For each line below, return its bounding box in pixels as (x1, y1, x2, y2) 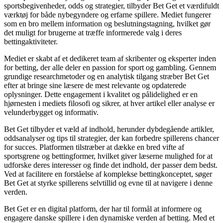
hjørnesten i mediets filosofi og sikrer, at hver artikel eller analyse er (4, 99, 215, 108)
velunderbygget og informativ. (4, 108, 99, 116)
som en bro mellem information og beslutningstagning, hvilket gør (4, 19, 211, 28)
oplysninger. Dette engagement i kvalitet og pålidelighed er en (4, 90, 198, 99)
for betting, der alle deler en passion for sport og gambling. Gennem (4, 63, 216, 72)
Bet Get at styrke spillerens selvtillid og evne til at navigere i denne (4, 178, 213, 187)
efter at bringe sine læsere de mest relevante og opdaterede (4, 81, 186, 90)
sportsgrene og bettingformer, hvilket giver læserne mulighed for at (4, 151, 213, 160)
